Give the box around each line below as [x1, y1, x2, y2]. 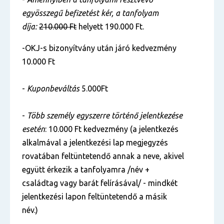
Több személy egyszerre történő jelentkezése [27, 111, 182, 120]
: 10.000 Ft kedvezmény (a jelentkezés [45, 124, 178, 133]
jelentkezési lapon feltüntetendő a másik [22, 192, 167, 201]
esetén [22, 124, 45, 133]
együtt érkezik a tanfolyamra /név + [22, 165, 149, 174]
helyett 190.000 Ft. [76, 22, 146, 31]
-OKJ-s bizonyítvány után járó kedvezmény [22, 43, 176, 52]
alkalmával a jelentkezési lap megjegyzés [22, 138, 168, 147]
